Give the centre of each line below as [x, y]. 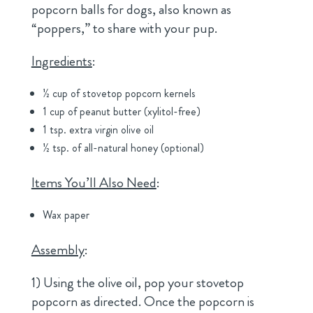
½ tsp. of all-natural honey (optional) [123, 148]
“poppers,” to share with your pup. [124, 29]
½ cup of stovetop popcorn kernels [119, 94]
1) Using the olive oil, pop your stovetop [137, 283]
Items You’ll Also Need [94, 183]
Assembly [58, 250]
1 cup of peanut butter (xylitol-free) [121, 112]
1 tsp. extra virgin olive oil [98, 130]
